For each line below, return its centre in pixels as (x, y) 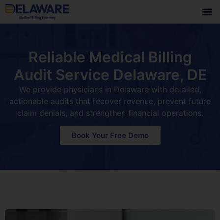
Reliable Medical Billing (110, 57)
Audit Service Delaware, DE (110, 75)
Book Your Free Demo (110, 136)
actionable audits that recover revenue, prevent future (110, 101)
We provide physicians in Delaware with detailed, (110, 89)
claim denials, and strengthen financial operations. (110, 113)
